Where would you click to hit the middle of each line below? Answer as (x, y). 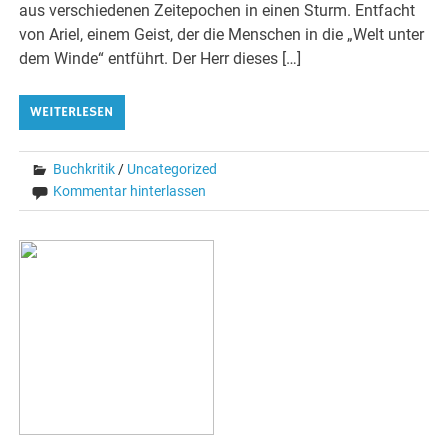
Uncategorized (172, 168)
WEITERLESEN (72, 111)
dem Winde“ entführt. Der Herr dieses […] (160, 58)
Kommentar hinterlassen (130, 190)
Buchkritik (84, 168)
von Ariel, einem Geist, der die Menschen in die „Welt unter (222, 34)
